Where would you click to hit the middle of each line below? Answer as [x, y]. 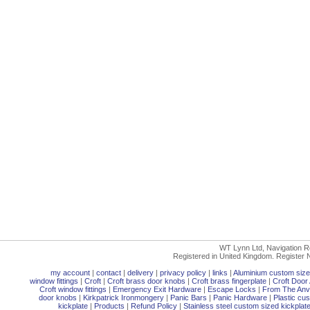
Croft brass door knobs [146, 281]
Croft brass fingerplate [229, 281]
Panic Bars [189, 298]
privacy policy [183, 273]
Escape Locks [232, 289]
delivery [140, 273]
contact [109, 273]
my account [70, 273]
